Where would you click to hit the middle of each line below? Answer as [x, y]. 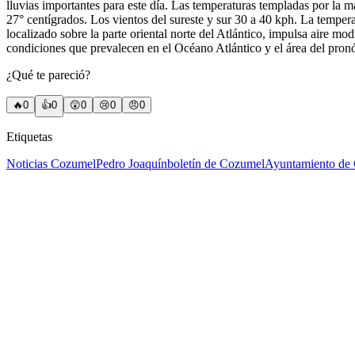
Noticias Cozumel [51, 163]
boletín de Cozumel [216, 163]
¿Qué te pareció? [48, 74]
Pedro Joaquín [132, 163]
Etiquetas [29, 136]
